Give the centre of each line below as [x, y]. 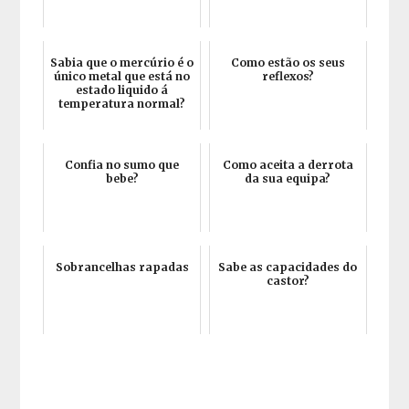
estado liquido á [122, 90]
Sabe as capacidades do [288, 267]
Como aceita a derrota [288, 165]
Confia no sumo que [122, 165]
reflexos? [288, 77]
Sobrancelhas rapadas [122, 267]
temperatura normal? [122, 104]
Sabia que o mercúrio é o [122, 63]
